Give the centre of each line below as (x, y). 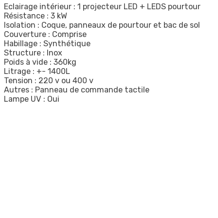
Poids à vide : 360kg (40, 62)
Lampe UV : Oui (32, 99)
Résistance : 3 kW (36, 16)
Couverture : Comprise (45, 35)
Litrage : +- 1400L (37, 72)
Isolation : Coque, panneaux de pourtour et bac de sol (102, 25)
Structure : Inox (33, 53)
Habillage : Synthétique (47, 44)
